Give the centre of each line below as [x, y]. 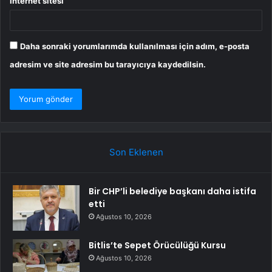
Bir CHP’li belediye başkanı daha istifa [172, 192]
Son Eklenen [136, 152]
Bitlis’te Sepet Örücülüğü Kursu [157, 246]
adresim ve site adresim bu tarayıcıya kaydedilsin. [108, 65]
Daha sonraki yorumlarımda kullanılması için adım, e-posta [135, 46]
